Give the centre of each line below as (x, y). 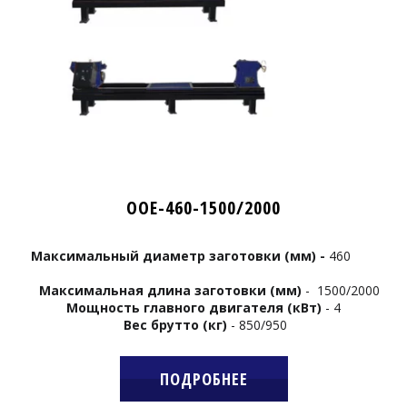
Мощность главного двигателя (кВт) (194, 308)
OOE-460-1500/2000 (203, 208)
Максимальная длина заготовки (147, 291)
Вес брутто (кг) (175, 325)
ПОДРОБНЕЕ (203, 379)
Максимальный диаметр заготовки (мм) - (178, 256)
